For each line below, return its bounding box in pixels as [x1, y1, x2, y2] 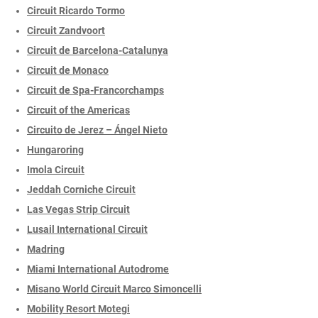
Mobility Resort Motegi [27, 303, 130, 315]
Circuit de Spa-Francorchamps [27, 84, 164, 97]
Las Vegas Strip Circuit [27, 204, 130, 216]
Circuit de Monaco [27, 65, 109, 77]
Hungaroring [27, 144, 84, 156]
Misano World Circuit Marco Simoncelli [27, 283, 202, 295]
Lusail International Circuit [27, 224, 148, 236]
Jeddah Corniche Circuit [27, 184, 136, 196]
